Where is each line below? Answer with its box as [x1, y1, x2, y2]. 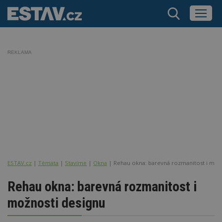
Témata [38, 159, 58, 166]
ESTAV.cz [7, 159, 32, 166]
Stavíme [65, 159, 87, 166]
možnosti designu [7, 194, 105, 211]
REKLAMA [7, 50, 32, 55]
